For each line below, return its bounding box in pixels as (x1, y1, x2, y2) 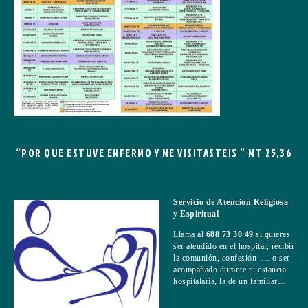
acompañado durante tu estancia (173, 264, 286, 274)
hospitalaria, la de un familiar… (173, 276, 286, 286)
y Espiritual (173, 208, 219, 219)
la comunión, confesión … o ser (173, 252, 290, 263)
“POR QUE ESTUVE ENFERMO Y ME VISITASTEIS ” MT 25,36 (15, 145, 293, 160)
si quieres (253, 229, 293, 239)
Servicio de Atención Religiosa (173, 197, 288, 207)
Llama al (173, 229, 203, 239)
